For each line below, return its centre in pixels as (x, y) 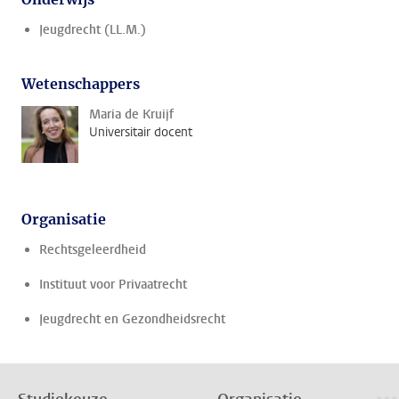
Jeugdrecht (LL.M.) (93, 30)
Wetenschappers (81, 84)
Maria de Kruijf (131, 114)
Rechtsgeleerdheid (93, 250)
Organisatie (64, 219)
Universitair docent (141, 132)
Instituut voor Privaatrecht (113, 285)
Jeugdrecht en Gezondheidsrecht (132, 319)
